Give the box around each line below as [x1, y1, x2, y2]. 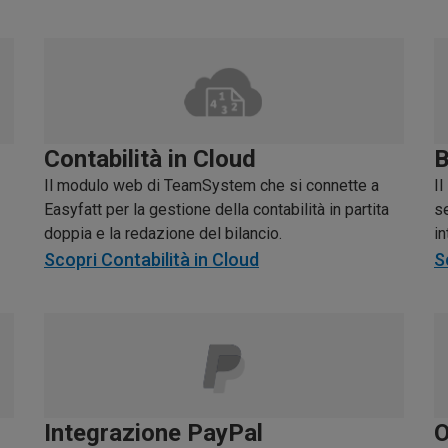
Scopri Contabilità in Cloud [44, 248, 259, 270]
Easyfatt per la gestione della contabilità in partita [44, 199, 389, 219]
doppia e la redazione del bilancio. [44, 223, 282, 243]
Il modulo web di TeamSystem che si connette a [44, 175, 379, 195]
